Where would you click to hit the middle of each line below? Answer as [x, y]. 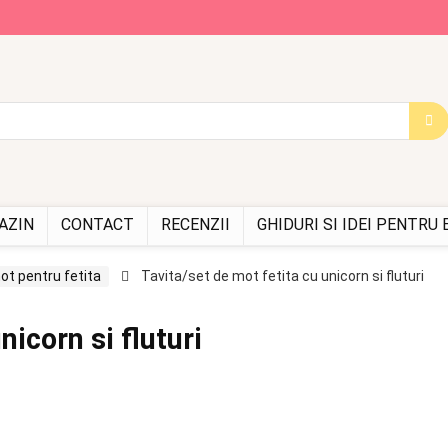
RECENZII [195, 225]
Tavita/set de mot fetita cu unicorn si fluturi [282, 276]
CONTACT [97, 225]
